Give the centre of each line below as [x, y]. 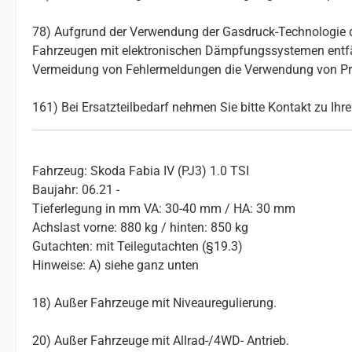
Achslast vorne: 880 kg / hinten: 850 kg [140, 228]
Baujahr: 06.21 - [76, 190]
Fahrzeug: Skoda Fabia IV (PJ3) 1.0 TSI [141, 171]
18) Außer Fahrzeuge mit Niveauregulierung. [154, 303]
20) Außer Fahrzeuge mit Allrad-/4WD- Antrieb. [161, 341]
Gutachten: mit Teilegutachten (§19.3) [137, 247]
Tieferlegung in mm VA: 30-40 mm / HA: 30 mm [164, 209]
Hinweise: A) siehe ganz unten [115, 266]
